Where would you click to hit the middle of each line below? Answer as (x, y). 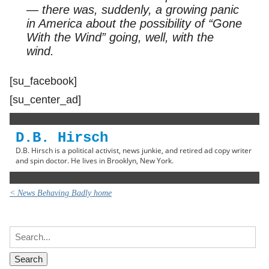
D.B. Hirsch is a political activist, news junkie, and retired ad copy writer (134, 151)
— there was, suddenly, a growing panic (132, 9)
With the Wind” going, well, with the (120, 37)
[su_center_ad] (45, 100)
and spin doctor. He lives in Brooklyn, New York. (95, 161)
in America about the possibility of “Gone (134, 23)
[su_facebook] (43, 81)
